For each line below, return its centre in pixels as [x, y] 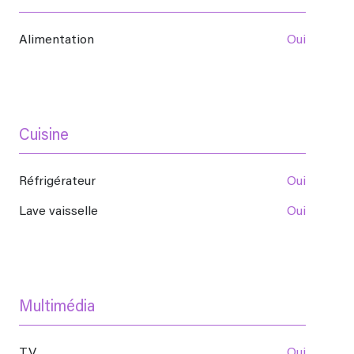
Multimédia [57, 308]
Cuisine [44, 136]
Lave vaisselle [62, 212]
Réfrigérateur [61, 182]
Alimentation [61, 41]
